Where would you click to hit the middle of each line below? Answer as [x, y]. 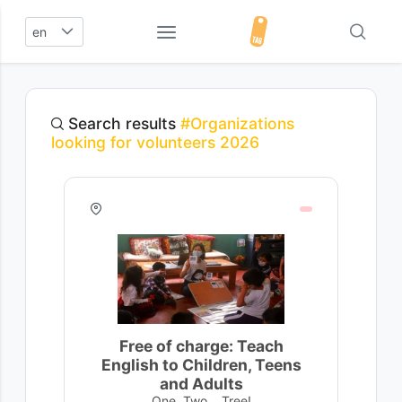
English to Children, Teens [201, 365]
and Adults [201, 384]
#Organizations [237, 123]
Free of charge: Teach [201, 346]
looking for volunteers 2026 [155, 142]
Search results [122, 123]
